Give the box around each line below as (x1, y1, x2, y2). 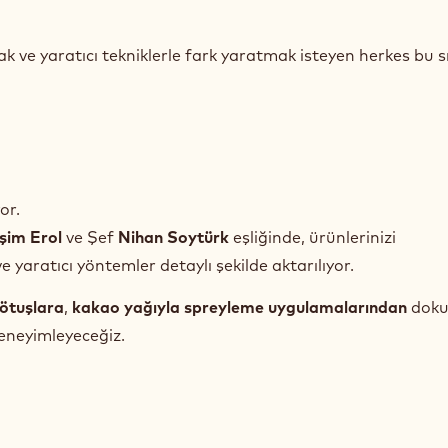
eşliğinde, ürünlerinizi (229, 227, 396, 247)
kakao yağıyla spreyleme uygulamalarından (72, 297, 407, 317)
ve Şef (62, 227, 118, 247)
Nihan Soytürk (118, 227, 229, 247)
